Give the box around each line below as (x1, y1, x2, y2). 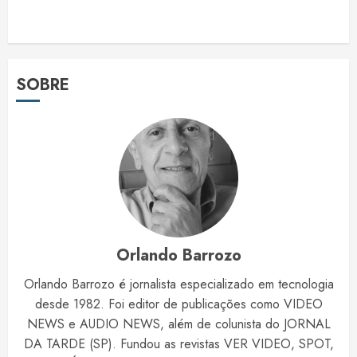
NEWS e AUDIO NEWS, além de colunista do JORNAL (26, 315, 331, 334)
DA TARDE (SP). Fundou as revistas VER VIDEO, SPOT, (23, 335, 334, 354)
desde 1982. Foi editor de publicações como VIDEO (34, 295, 323, 314)
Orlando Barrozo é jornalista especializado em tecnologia (23, 275, 334, 294)
